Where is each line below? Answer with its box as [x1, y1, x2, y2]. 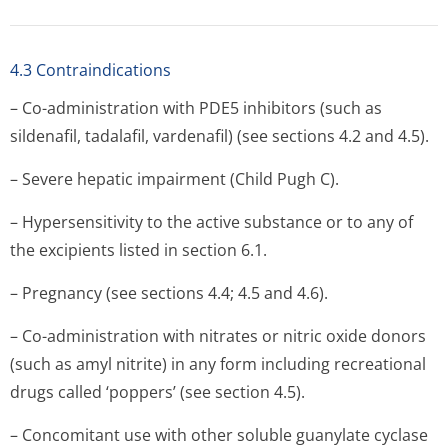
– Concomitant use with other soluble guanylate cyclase [10, 424, 428, 446]
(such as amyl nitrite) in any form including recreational [10, 353, 426, 375]
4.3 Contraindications [10, 59, 171, 81]
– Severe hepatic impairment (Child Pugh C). [10, 168, 339, 190]
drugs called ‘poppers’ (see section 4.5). [10, 381, 305, 403]
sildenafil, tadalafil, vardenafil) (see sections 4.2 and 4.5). [10, 125, 429, 147]
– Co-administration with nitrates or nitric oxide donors [10, 325, 426, 347]
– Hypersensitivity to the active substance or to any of [10, 211, 413, 233]
